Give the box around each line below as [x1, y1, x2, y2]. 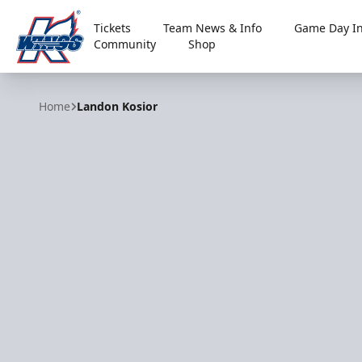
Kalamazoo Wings [15, 66, 124, 85]
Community [94, 36, 157, 52]
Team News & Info [163, 20, 263, 36]
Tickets [94, 20, 132, 36]
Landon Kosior [77, 99, 158, 114]
